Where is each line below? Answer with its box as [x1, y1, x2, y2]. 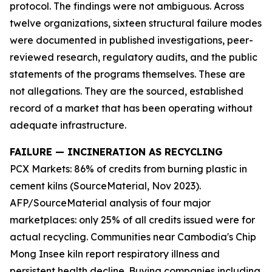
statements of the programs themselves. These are [10, 68, 245, 81]
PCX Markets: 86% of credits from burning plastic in [10, 163, 247, 175]
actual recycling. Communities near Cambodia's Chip [10, 231, 256, 243]
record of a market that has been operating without [10, 102, 253, 115]
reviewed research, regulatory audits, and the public [10, 51, 257, 64]
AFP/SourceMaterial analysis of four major [10, 197, 211, 209]
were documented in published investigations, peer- [10, 34, 253, 47]
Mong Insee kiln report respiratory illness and [10, 248, 220, 260]
